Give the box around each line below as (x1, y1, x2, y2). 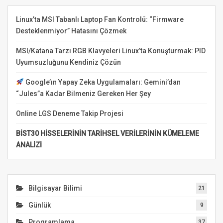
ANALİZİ (16, 140, 42, 149)
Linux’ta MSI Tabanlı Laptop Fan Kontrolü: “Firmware (16, 15, 184, 23)
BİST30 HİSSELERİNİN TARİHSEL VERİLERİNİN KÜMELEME (16, 129, 199, 137)
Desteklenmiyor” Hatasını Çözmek (16, 26, 126, 35)
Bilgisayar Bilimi (28, 184, 82, 192)
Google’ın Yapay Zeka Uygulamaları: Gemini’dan (23, 78, 181, 86)
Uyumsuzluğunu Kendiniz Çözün (16, 58, 121, 66)
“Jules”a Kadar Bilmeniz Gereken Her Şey (16, 89, 151, 98)
